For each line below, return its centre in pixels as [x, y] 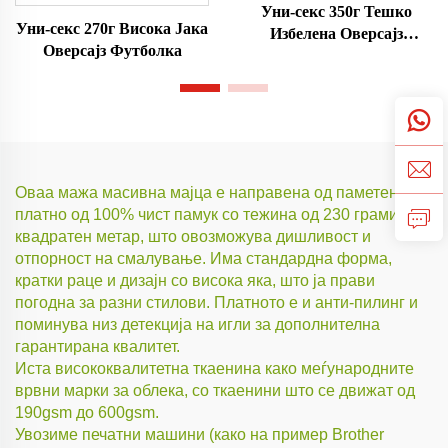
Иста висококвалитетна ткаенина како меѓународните [214, 368]
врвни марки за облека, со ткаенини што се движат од [215, 390]
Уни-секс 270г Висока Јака [112, 28]
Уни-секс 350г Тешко [336, 11]
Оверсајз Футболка [112, 50]
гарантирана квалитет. [97, 346]
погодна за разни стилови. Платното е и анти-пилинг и [216, 302]
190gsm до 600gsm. [87, 412]
